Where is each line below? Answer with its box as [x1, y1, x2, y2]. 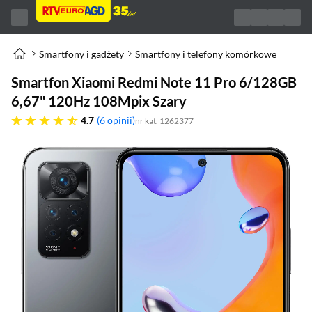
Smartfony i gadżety [39, 47, 124, 60]
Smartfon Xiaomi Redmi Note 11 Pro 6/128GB [11, 74, 297, 91]
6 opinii [100, 114, 132, 126]
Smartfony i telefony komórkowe [135, 47, 276, 60]
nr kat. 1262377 [135, 115, 194, 126]
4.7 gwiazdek [10, 113, 58, 123]
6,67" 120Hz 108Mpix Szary [11, 93, 187, 109]
